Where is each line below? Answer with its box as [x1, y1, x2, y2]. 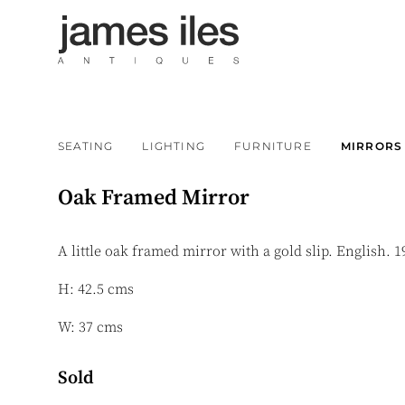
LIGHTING [142, 139, 206, 153]
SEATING [58, 139, 114, 153]
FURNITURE [234, 139, 312, 153]
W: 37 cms [58, 318, 123, 336]
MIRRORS [340, 139, 403, 153]
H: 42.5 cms [58, 280, 134, 298]
